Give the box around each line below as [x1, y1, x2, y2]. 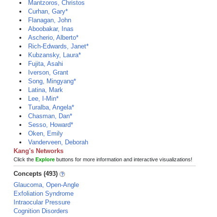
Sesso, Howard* [28, 121, 73, 128]
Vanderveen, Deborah [28, 139, 88, 146]
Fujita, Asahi [28, 60, 63, 67]
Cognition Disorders [14, 207, 68, 215]
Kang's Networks [14, 147, 63, 155]
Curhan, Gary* [28, 8, 68, 15]
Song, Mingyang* [28, 77, 76, 85]
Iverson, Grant [28, 69, 68, 76]
